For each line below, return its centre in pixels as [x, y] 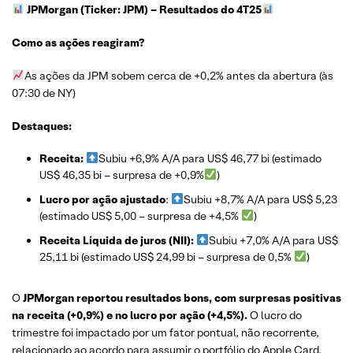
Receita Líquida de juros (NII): [117, 240]
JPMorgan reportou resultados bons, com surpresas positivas [182, 298]
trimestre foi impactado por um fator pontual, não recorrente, [165, 333]
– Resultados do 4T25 [206, 9]
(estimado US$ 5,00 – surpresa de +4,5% [140, 216]
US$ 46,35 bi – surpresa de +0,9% [122, 175]
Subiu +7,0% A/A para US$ [273, 240]
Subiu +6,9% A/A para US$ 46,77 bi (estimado [210, 158]
